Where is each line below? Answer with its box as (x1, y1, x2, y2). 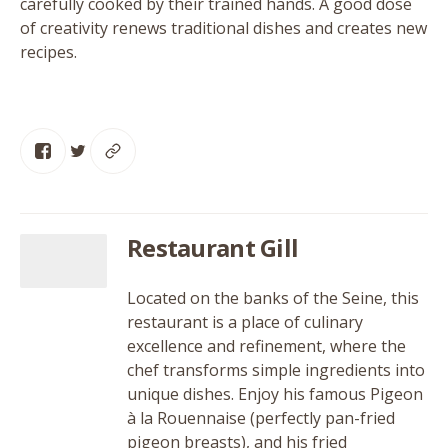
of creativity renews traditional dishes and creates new (20, 17, 427, 39)
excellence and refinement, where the (127, 335, 406, 357)
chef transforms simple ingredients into (127, 359, 425, 381)
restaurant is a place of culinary (127, 311, 363, 333)
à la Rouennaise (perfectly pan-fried (127, 407, 395, 429)
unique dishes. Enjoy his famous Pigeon (127, 383, 423, 405)
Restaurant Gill (127, 231, 299, 264)
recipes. (20, 41, 77, 63)
